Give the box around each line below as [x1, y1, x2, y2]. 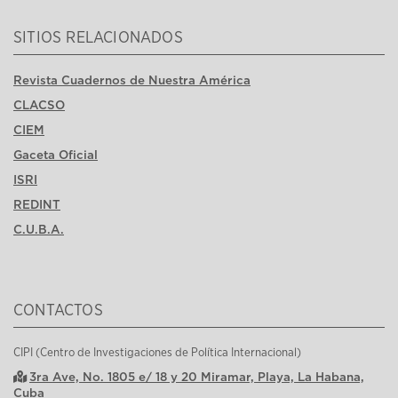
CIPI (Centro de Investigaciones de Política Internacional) [13, 346, 301, 360]
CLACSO [13, 99, 65, 112]
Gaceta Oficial [13, 148, 98, 162]
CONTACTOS [13, 303, 103, 320]
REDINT [13, 198, 60, 211]
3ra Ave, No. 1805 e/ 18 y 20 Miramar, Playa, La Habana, [29, 370, 364, 384]
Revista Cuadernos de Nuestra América [13, 74, 251, 87]
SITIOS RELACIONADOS [13, 30, 183, 47]
